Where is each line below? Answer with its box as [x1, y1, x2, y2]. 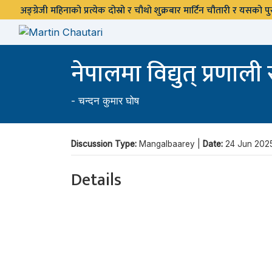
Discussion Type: [71, 138, 139, 149]
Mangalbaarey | [139, 138, 203, 149]
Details [71, 165, 121, 194]
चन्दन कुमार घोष [78, 94, 139, 107]
